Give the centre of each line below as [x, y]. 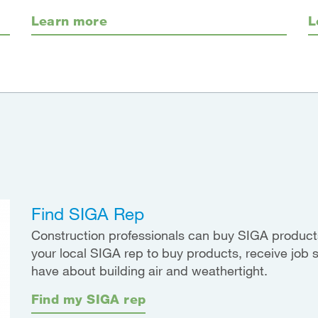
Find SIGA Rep [87, 213]
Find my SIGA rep [88, 298]
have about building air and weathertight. [149, 270]
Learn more [69, 20]
